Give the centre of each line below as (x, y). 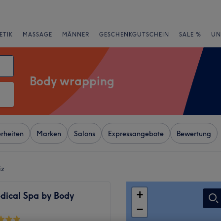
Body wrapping (72, 81)
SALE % (190, 35)
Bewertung (194, 134)
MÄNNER (76, 35)
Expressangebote (136, 134)
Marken (49, 134)
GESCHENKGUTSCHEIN (134, 35)
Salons (85, 134)
